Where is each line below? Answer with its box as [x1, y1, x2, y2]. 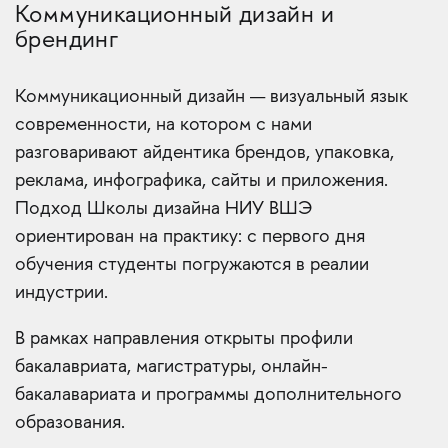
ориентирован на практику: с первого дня [15, 227, 365, 249]
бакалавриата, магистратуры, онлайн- [15, 357, 328, 379]
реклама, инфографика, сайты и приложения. [15, 171, 388, 193]
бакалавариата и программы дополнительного [15, 385, 402, 407]
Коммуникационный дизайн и [15, 4, 334, 30]
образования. [15, 413, 125, 435]
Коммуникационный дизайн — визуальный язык [15, 87, 408, 109]
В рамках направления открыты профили [15, 329, 353, 351]
